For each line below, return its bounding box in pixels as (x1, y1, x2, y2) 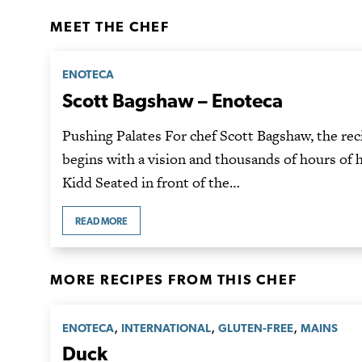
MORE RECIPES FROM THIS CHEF (50, 271, 297, 288)
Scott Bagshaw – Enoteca (62, 88, 283, 112)
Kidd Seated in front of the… (62, 171, 240, 192)
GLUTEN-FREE (218, 320, 293, 335)
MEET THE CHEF (50, 17, 170, 35)
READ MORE (75, 215, 128, 227)
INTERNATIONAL (121, 320, 211, 335)
